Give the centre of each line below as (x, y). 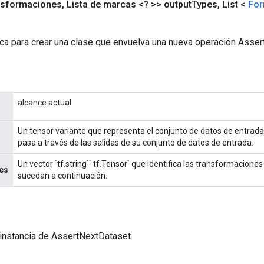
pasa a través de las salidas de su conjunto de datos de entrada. (136, 142)
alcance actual (44, 102)
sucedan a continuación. (62, 175)
